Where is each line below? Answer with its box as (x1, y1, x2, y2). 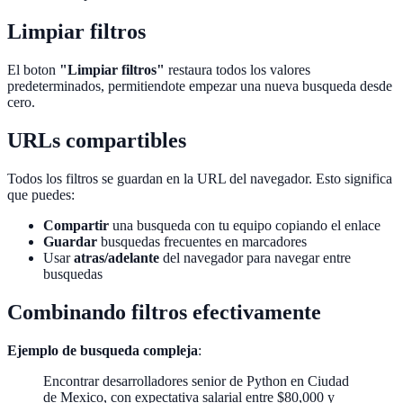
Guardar (43, 234, 97, 250)
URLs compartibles (7, 129, 186, 153)
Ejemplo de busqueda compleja (7, 342, 198, 358)
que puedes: (7, 187, 75, 203)
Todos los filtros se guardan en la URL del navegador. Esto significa (7, 171, 392, 187)
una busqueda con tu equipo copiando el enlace (109, 218, 381, 234)
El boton (7, 62, 59, 78)
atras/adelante (74, 250, 159, 266)
